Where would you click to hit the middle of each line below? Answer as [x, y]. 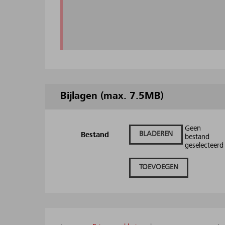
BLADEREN [156, 134]
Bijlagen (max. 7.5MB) [112, 96]
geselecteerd [204, 146]
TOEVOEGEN [158, 167]
